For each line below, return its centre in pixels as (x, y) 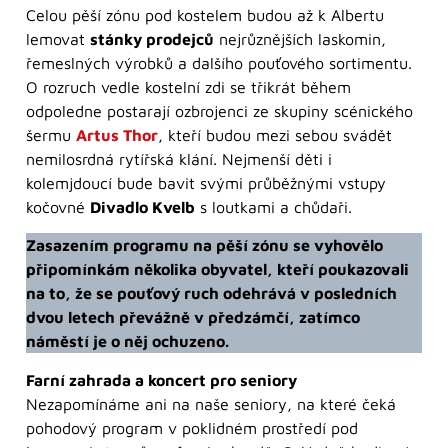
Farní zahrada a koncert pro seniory (161, 379)
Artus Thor (117, 134)
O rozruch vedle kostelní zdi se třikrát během (188, 86)
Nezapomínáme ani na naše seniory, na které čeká (211, 403)
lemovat (58, 38)
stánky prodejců (152, 38)
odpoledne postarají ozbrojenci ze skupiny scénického (219, 110)
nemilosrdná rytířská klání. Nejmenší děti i (179, 158)
